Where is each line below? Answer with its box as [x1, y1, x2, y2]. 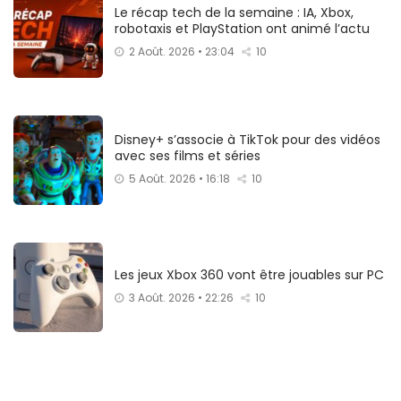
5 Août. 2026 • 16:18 [129, 171, 230, 187]
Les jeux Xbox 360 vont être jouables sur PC [115, 266, 384, 285]
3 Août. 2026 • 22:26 [129, 290, 234, 306]
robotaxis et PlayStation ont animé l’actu [115, 20, 370, 38]
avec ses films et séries [115, 147, 260, 166]
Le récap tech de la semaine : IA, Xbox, [115, 4, 354, 22]
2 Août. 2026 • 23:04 [129, 44, 235, 60]
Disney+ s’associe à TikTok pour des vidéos [115, 131, 380, 149]
